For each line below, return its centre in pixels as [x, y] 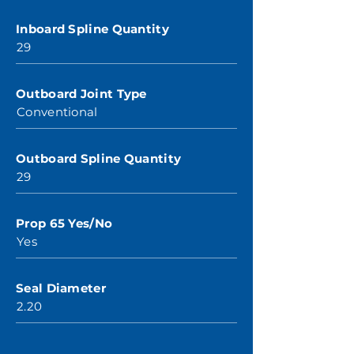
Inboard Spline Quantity [92, 29]
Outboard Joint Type [81, 94]
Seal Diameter [61, 288]
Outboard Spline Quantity [99, 158]
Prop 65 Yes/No [64, 223]
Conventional [57, 112]
